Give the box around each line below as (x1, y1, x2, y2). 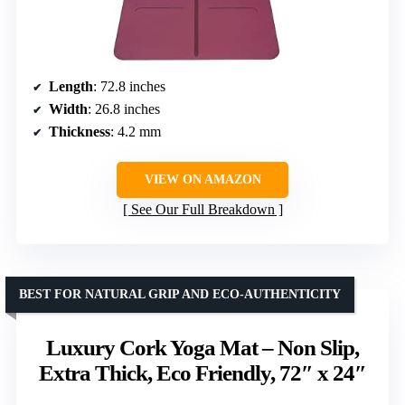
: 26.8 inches (88, 100, 160, 117)
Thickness (49, 123, 110, 139)
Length (49, 78, 93, 94)
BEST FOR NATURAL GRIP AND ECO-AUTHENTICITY (19, 287, 341, 301)
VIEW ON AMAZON (144, 172, 261, 186)
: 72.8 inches (93, 78, 165, 94)
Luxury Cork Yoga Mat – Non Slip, (46, 334, 359, 360)
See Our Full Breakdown (130, 201, 275, 217)
